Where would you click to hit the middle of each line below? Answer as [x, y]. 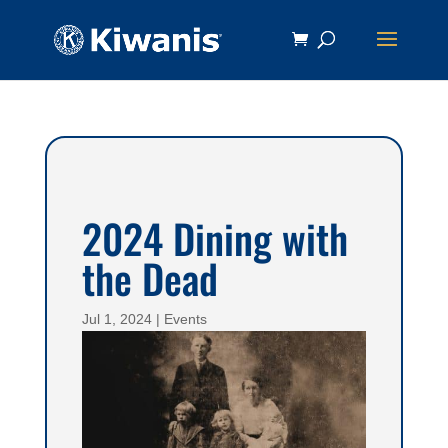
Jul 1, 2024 [117, 319]
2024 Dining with [215, 238]
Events [186, 319]
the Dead [150, 278]
